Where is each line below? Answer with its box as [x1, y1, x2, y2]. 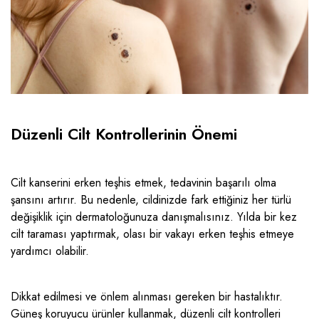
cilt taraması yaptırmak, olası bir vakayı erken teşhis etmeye [11, 226, 294, 243]
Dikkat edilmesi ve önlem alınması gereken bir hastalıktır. [11, 288, 283, 305]
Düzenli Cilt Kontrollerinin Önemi [11, 122, 237, 146]
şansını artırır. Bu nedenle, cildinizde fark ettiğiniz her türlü [11, 192, 291, 209]
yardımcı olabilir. [11, 243, 89, 260]
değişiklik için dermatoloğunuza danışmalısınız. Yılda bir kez [11, 209, 297, 226]
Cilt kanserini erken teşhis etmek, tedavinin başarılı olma [11, 174, 276, 192]
